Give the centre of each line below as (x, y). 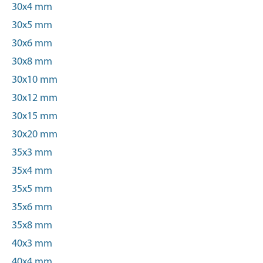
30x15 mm (35, 117)
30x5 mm (32, 26)
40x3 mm (32, 244)
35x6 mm (32, 208)
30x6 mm (32, 44)
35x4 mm (32, 171)
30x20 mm (35, 135)
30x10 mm (35, 80)
